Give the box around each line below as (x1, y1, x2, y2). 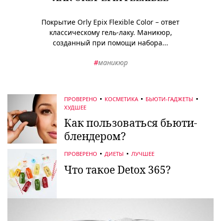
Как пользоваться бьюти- (64, 116, 197, 130)
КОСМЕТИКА (105, 95, 138, 103)
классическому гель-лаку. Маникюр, (49, 28, 172, 37)
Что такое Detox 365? (64, 162, 171, 177)
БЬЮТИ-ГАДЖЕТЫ (146, 95, 193, 103)
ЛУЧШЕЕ (131, 149, 154, 157)
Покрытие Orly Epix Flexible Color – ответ (41, 17, 180, 27)
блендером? (64, 129, 126, 144)
